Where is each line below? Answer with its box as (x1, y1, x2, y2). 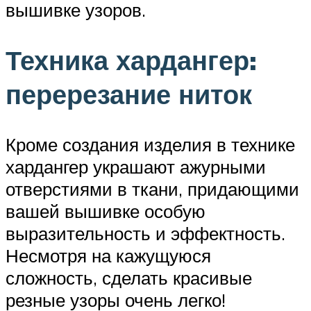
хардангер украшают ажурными (6, 155, 266, 178)
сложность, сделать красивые (6, 266, 252, 289)
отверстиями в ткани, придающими (6, 177, 299, 200)
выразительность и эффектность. (6, 221, 285, 244)
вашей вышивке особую (6, 199, 205, 222)
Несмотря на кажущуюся (6, 244, 211, 267)
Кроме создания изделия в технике (6, 133, 295, 155)
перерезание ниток (6, 76, 252, 111)
